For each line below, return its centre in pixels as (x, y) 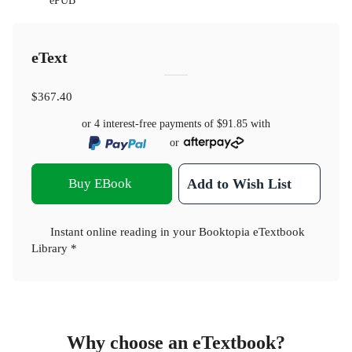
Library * (54, 247)
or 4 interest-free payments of (149, 124)
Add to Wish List (240, 183)
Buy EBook (101, 183)
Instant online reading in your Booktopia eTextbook (178, 231)
